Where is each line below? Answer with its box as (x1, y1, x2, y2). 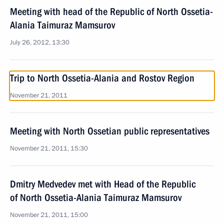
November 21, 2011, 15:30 (10, 144, 88, 153)
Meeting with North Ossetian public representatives (10, 125, 209, 137)
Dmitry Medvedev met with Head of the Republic (10, 178, 195, 190)
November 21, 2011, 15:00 (10, 210, 88, 219)
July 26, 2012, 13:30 (10, 38, 69, 47)
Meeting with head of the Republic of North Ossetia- (10, 5, 213, 17)
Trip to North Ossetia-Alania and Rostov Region (10, 72, 194, 84)
